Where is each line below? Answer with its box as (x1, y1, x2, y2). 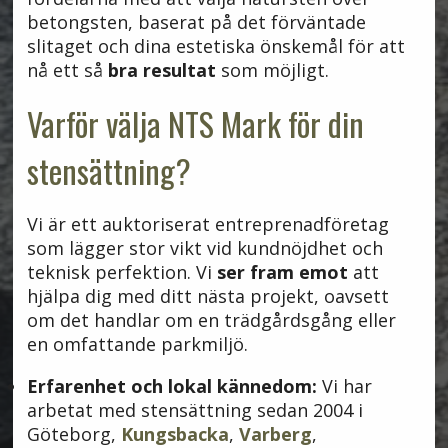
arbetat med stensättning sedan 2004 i (26, 397, 363, 422)
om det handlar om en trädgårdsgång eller (26, 307, 396, 332)
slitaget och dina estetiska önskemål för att (26, 33, 405, 58)
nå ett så (26, 57, 108, 82)
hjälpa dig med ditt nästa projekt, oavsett (26, 283, 389, 308)
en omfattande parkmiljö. (26, 331, 248, 356)
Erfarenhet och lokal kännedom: (26, 373, 317, 398)
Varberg (238, 421, 312, 446)
